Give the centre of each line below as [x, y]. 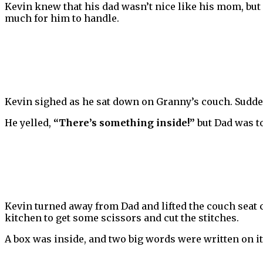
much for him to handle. [62, 18]
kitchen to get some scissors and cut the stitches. [122, 218]
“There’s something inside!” [124, 123]
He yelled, [29, 123]
